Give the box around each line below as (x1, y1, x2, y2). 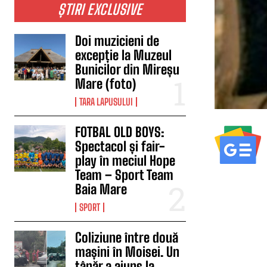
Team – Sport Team (75, 167, 174, 183)
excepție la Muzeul (75, 47, 172, 63)
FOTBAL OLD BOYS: (75, 124, 165, 140)
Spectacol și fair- (75, 138, 166, 154)
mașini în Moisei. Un (75, 244, 180, 260)
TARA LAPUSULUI (79, 96, 133, 107)
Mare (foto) (75, 76, 136, 92)
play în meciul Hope (75, 153, 176, 169)
